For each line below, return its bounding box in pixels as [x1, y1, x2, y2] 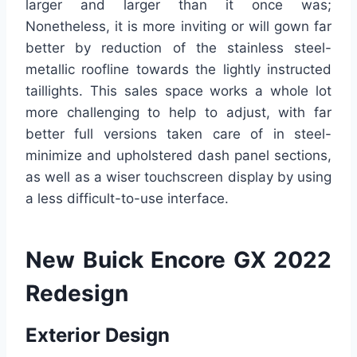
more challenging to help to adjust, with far [25, 104, 331, 121]
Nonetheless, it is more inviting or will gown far [25, 18, 331, 35]
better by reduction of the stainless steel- [25, 40, 331, 57]
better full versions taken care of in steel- [25, 126, 331, 143]
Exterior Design [25, 324, 170, 347]
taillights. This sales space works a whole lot [25, 83, 331, 100]
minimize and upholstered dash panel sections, [25, 147, 331, 164]
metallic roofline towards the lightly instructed [25, 61, 331, 78]
